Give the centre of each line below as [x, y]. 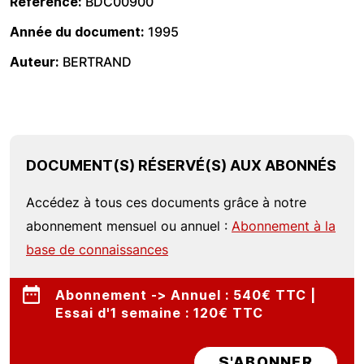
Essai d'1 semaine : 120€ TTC [159, 313]
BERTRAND [97, 62]
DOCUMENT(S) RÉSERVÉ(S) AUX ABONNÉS [181, 165]
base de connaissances [97, 249]
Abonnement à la [284, 226]
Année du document [75, 32]
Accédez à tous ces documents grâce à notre [166, 202]
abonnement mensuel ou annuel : [129, 226]
